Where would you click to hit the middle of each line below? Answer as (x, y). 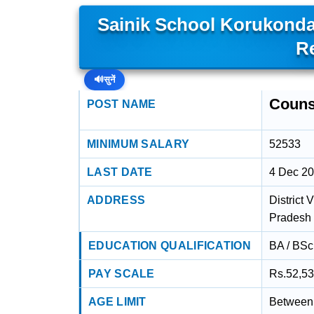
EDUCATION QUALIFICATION (170, 246)
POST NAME (122, 104)
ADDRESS (116, 200)
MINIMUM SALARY (138, 144)
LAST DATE (120, 172)
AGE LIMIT (117, 302)
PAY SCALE (122, 274)
